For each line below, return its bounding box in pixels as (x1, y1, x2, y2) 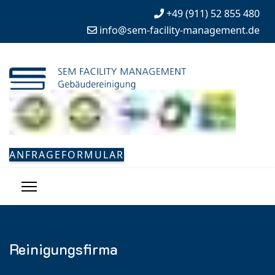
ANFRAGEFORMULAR (9, 147, 124, 161)
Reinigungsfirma (9, 239, 118, 258)
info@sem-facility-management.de (99, 23, 260, 37)
